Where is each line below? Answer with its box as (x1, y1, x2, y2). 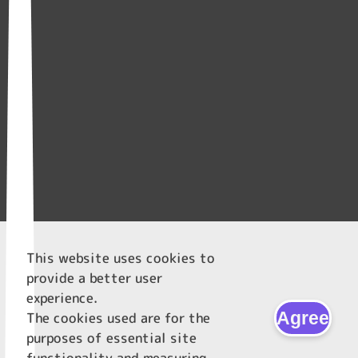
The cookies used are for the (26, 308, 211, 328)
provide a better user (26, 268, 163, 288)
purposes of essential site (26, 328, 197, 348)
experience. (26, 288, 98, 308)
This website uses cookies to (26, 249, 216, 268)
